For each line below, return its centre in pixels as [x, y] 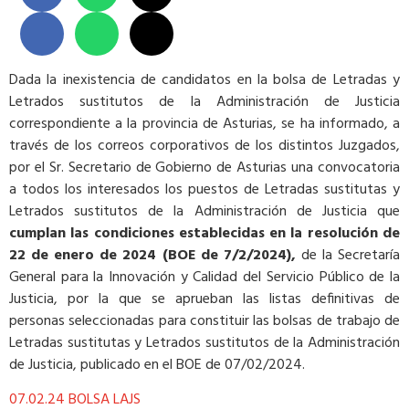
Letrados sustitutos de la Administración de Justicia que [204, 211]
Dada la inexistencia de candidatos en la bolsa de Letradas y [204, 80]
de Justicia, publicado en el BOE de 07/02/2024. [157, 365]
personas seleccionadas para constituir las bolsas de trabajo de [204, 321]
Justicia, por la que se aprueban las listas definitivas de [204, 299]
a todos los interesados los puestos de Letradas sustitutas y [204, 189]
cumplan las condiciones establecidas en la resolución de [204, 233]
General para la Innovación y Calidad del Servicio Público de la [204, 277]
